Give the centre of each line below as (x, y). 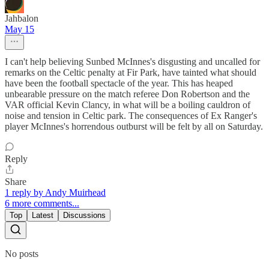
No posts (22, 254)
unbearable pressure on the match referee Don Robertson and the (127, 94)
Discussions (84, 216)
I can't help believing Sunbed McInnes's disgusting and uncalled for (132, 62)
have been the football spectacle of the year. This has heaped (119, 83)
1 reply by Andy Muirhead (55, 193)
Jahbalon (22, 19)
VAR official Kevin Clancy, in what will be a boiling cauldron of (128, 105)
